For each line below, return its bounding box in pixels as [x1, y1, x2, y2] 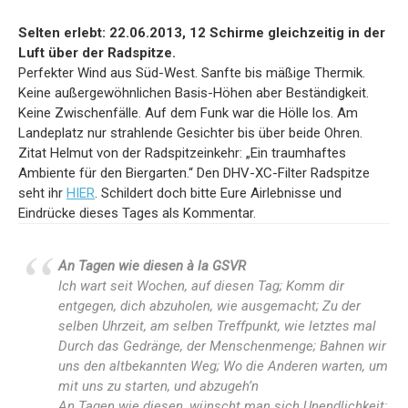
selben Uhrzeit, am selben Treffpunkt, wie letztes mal [58, 317, 376, 334]
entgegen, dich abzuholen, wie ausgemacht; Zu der [58, 297, 361, 314]
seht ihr [18, 185, 66, 202]
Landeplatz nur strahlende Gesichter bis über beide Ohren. [18, 125, 362, 142]
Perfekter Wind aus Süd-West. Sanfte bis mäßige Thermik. [18, 65, 365, 82]
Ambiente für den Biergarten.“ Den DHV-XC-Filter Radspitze [18, 165, 370, 182]
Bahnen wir [320, 337, 386, 354]
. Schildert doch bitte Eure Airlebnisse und [95, 185, 342, 202]
